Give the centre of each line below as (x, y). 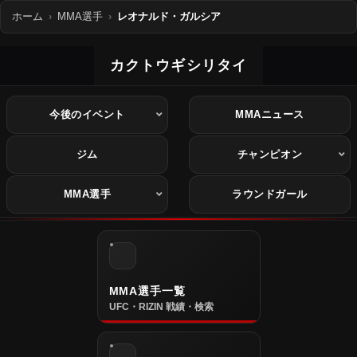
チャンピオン (270, 155)
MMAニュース (270, 115)
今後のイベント (87, 115)
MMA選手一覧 (147, 290)
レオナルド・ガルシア (169, 17)
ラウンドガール (270, 194)
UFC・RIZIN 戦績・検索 (161, 306)
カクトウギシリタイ (178, 65)
